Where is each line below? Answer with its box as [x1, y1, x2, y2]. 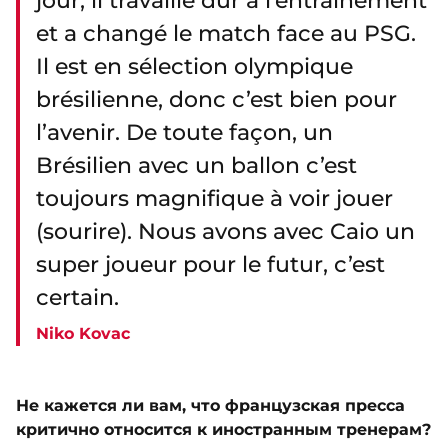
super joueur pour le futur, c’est [36, 251, 385, 279]
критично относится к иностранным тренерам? [16, 420, 431, 440]
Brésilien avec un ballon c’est [36, 152, 357, 180]
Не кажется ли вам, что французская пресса [16, 396, 405, 416]
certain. [36, 284, 119, 312]
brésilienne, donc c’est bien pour [36, 86, 397, 114]
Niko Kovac [36, 324, 130, 344]
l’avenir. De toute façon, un [36, 119, 333, 147]
